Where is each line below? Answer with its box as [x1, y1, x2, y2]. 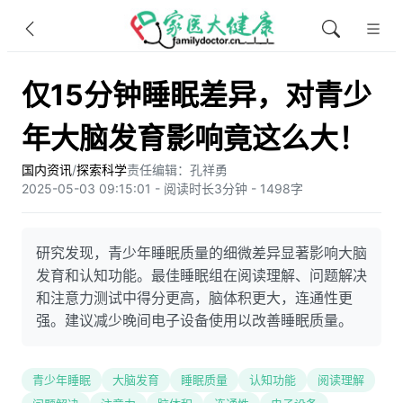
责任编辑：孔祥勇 [127, 162, 228, 177]
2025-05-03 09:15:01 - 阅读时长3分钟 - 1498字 [22, 181, 303, 196]
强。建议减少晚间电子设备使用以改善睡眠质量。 [36, 311, 353, 329]
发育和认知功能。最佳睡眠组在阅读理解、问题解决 [36, 266, 367, 284]
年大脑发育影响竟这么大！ [22, 121, 367, 156]
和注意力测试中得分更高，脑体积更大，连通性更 [36, 289, 353, 307]
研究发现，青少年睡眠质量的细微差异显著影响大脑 [36, 244, 367, 262]
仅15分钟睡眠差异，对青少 [22, 77, 372, 112]
